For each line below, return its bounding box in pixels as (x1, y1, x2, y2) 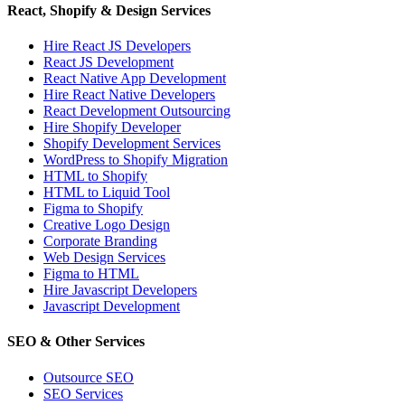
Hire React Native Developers (43, 87, 215, 103)
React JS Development (43, 54, 174, 71)
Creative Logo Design (43, 217, 170, 233)
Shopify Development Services (43, 136, 221, 152)
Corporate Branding (43, 233, 157, 250)
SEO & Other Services (7, 334, 145, 350)
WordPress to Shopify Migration (43, 152, 228, 168)
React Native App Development (43, 71, 226, 87)
